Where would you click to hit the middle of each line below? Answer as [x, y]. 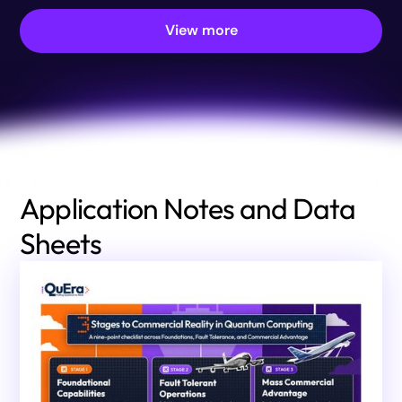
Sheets [61, 243]
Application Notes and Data [188, 208]
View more [201, 31]
